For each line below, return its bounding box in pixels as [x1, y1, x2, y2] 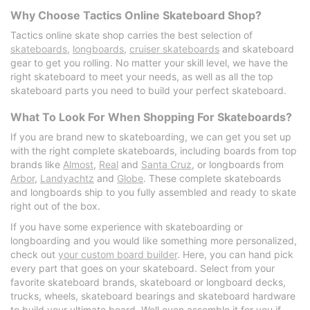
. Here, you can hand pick [177, 248, 293, 261]
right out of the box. [10, 200, 100, 212]
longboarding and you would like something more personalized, [10, 235, 297, 247]
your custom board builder [58, 248, 177, 261]
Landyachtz [40, 172, 94, 185]
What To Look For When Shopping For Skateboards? [10, 110, 292, 125]
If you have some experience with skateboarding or [10, 221, 243, 233]
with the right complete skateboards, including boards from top [10, 145, 297, 157]
